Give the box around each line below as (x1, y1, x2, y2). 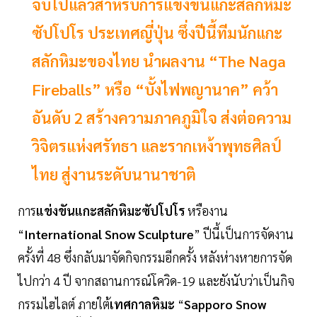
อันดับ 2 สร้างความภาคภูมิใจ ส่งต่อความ (32, 108, 292, 128)
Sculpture (138, 226, 194, 243)
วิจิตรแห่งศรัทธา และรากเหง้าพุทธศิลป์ (32, 136, 282, 156)
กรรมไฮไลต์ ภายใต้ (18, 296, 110, 313)
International (24, 226, 102, 243)
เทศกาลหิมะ (110, 296, 175, 313)
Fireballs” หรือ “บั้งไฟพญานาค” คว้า (32, 79, 278, 100)
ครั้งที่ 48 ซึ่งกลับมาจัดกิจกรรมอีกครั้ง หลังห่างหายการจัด (18, 249, 292, 266)
